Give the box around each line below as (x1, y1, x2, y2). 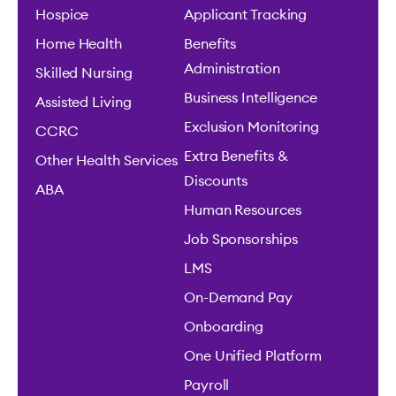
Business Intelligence (184, 90, 317, 105)
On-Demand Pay (184, 290, 293, 305)
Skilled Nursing (35, 65, 133, 80)
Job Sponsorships (184, 232, 298, 247)
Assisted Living (35, 95, 132, 110)
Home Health (35, 36, 122, 51)
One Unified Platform (184, 348, 322, 363)
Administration (184, 61, 280, 76)
